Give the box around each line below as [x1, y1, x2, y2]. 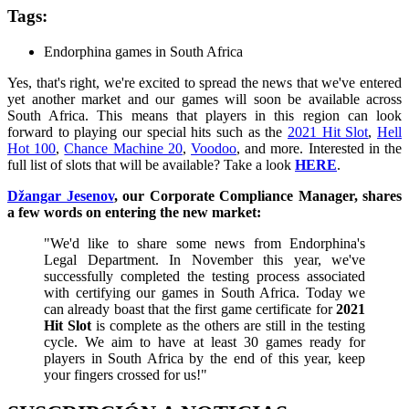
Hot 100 [7, 140, 57, 156]
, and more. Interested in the [236, 140, 403, 156]
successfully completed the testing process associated [44, 267, 365, 284]
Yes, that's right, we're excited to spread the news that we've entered [7, 74, 402, 90]
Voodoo [191, 140, 237, 156]
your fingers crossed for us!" [44, 366, 207, 383]
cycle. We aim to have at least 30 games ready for [44, 333, 365, 350]
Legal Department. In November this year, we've [44, 251, 365, 267]
